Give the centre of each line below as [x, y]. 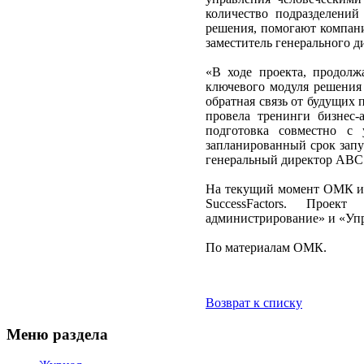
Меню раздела [57, 334]
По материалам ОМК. [266, 247]
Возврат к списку [254, 302]
